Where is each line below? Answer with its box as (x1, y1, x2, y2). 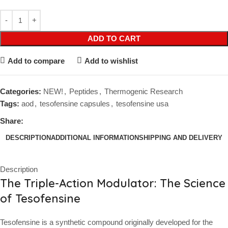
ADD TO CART (88, 34, 140, 43)
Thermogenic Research (104, 87, 183, 96)
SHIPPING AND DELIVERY (139, 133, 222, 141)
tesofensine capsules (40, 99, 110, 108)
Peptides (69, 87, 98, 96)
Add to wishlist (84, 56, 138, 65)
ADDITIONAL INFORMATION (51, 133, 139, 141)
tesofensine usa (116, 99, 168, 108)
